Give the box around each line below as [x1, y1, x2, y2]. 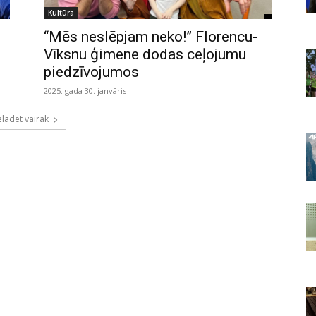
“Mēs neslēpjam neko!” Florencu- [44, 28, 257, 45]
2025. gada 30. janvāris [44, 85, 126, 96]
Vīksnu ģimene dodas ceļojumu [44, 45, 246, 63]
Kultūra [48, 7, 74, 18]
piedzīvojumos [44, 63, 139, 80]
